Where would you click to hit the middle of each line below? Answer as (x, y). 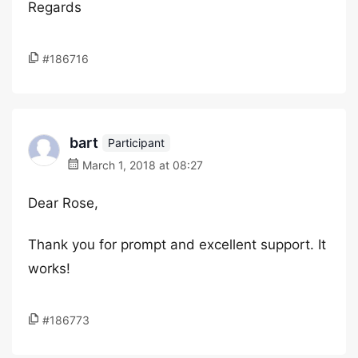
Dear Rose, (63, 203)
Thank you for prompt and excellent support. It (177, 245)
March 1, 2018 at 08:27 (141, 165)
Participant (136, 142)
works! (49, 268)
